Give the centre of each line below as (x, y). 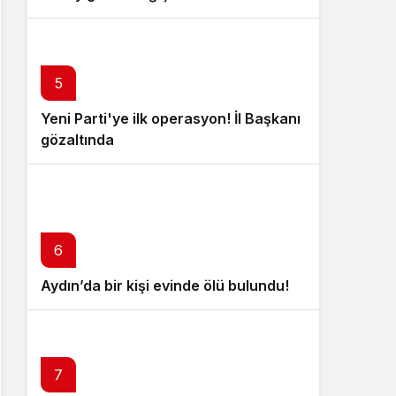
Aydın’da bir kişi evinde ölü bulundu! (165, 286)
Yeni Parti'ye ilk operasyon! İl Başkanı (171, 118)
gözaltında (77, 140)
